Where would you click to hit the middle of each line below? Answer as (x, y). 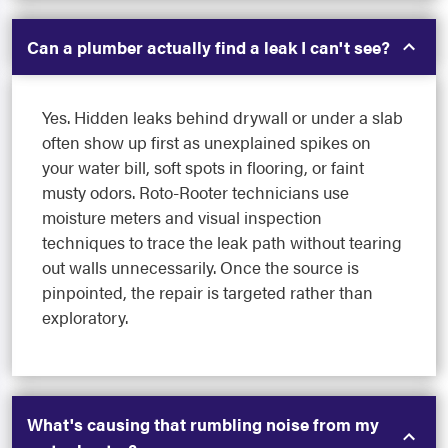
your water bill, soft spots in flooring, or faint (203, 167)
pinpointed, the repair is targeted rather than (207, 292)
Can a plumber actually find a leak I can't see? (208, 47)
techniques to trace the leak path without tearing (222, 242)
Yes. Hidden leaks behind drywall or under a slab (222, 117)
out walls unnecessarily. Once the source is (200, 267)
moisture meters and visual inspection (182, 217)
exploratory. (85, 317)
